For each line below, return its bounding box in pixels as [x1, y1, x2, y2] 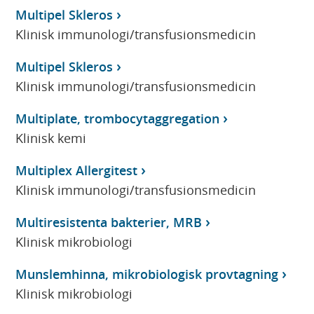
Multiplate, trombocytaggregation [15, 109, 220, 127]
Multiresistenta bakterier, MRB [15, 213, 203, 231]
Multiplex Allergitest [15, 161, 138, 179]
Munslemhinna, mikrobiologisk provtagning [15, 265, 279, 282]
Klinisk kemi [15, 129, 87, 146]
